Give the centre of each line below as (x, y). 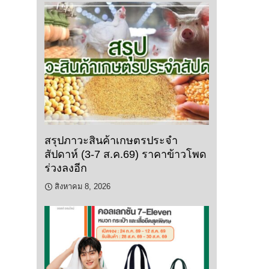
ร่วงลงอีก (66, 168)
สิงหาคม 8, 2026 (83, 187)
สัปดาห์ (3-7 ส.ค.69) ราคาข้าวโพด (125, 155)
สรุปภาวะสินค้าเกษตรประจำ (111, 141)
